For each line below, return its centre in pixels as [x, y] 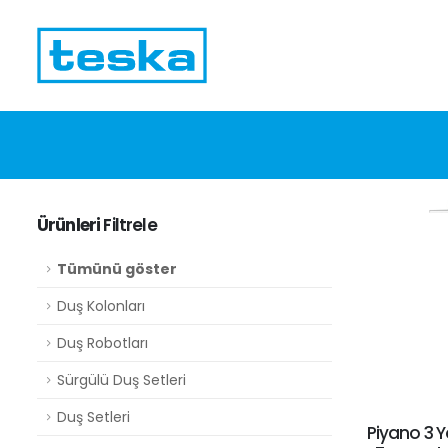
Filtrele [128, 225]
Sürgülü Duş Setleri [121, 380]
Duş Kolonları [101, 306]
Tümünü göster [117, 269]
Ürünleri [69, 225]
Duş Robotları [102, 343]
